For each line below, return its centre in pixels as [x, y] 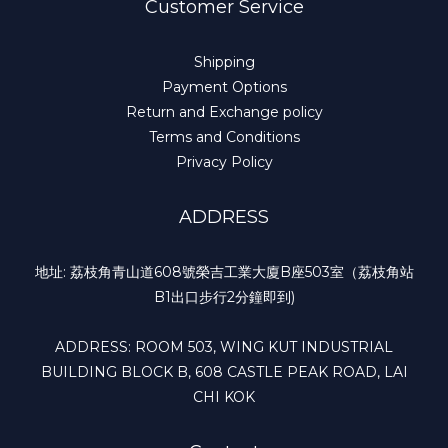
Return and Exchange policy [224, 111]
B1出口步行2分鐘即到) [224, 296]
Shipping [224, 61]
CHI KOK [224, 396]
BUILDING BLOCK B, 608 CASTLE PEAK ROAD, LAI [224, 371]
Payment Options [224, 86]
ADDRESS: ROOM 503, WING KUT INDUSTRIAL [224, 346]
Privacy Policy [224, 161]
